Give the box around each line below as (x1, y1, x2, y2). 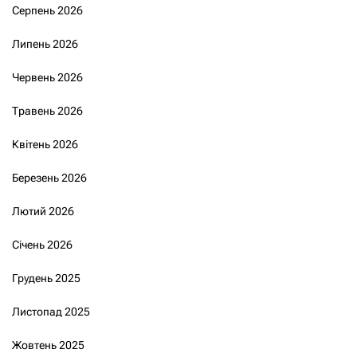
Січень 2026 (12, 238, 73, 252)
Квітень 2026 (12, 138, 78, 151)
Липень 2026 (12, 37, 78, 51)
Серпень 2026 (12, 4, 83, 18)
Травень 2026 (12, 104, 83, 118)
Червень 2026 (12, 71, 83, 84)
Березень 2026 (12, 171, 87, 185)
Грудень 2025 (12, 272, 80, 285)
